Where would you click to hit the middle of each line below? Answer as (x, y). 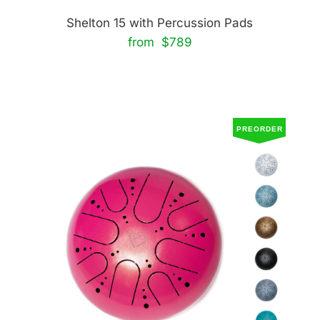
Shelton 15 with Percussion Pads (160, 23)
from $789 (160, 42)
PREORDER (259, 129)
